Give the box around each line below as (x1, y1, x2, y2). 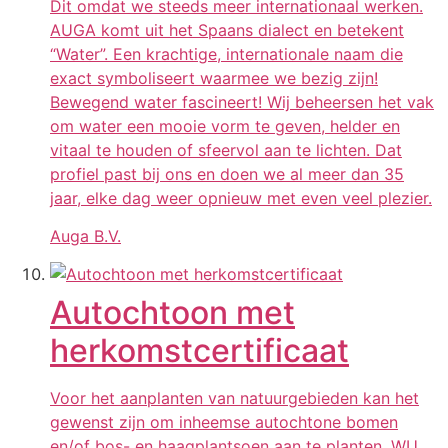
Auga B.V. (50, 226, 121, 247)
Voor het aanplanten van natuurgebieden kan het (50, 388, 419, 409)
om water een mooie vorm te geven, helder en (50, 115, 400, 136)
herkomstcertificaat (50, 331, 349, 371)
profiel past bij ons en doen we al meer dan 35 (50, 163, 404, 184)
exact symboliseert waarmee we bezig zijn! (50, 67, 378, 88)
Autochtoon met (50, 293, 295, 333)
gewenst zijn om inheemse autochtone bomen (50, 412, 398, 433)
